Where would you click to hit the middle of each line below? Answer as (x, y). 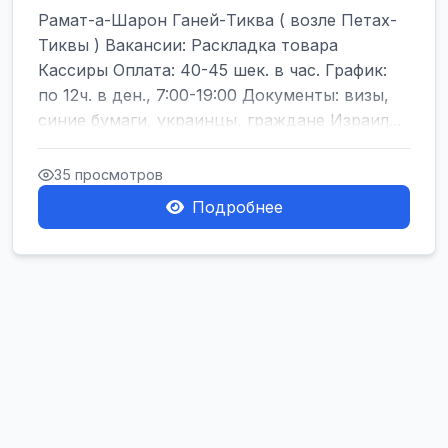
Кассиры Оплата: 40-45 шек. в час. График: (212, 70)
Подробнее (237, 207)
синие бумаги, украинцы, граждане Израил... (219, 120)
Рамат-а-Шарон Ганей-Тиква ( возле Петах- (217, 20)
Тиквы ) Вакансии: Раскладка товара (188, 45)
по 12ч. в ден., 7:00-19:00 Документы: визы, (213, 95)
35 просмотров (108, 174)
